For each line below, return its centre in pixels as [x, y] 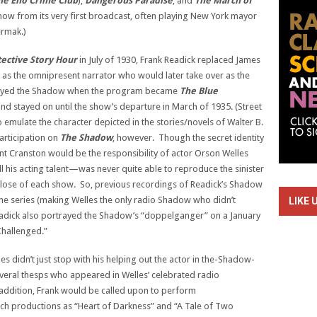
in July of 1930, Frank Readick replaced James [169, 60]
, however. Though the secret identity [188, 138]
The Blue [199, 91]
